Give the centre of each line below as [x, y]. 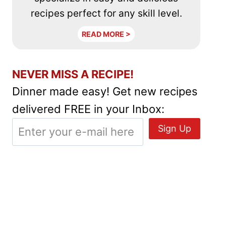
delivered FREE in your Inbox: [89, 109]
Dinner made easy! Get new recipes [105, 91]
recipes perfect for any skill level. [106, 13]
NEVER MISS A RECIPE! [73, 74]
